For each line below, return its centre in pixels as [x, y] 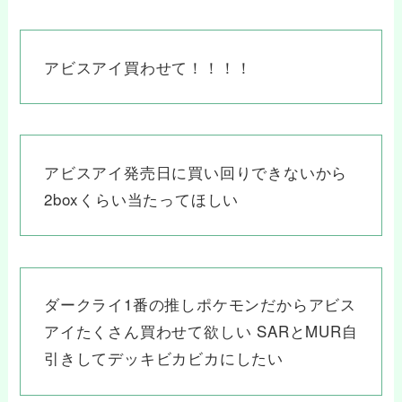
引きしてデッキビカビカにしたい [164, 358]
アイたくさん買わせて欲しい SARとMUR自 [201, 331]
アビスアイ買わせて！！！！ [148, 66]
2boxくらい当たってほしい [141, 198]
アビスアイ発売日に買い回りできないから [196, 171]
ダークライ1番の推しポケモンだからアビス [200, 304]
